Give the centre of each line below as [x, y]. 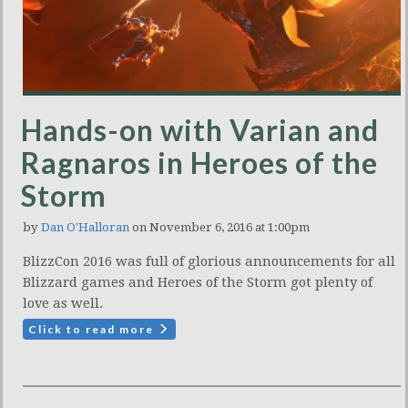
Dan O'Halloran [85, 228]
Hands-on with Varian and [200, 130]
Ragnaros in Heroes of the [199, 163]
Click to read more [93, 330]
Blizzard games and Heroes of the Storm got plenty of [198, 283]
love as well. [63, 304]
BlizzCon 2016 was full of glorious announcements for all [209, 262]
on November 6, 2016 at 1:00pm [219, 228]
